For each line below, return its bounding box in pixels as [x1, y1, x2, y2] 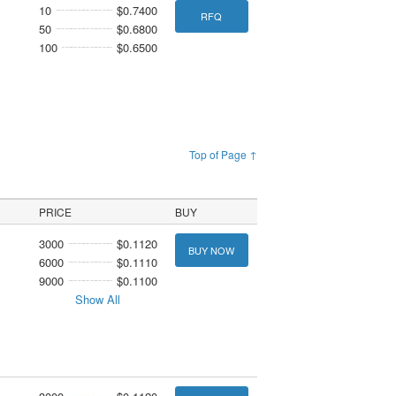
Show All [75, 291, 121, 308]
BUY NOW [188, 242, 235, 257]
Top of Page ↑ [189, 146, 258, 162]
